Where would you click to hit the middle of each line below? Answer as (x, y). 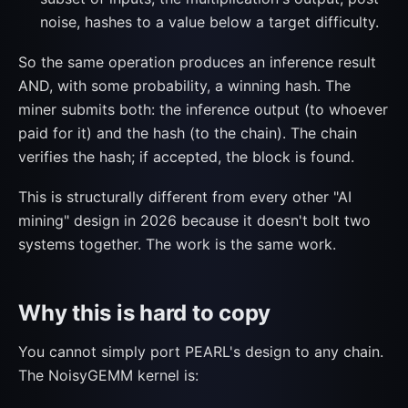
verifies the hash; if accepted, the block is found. (186, 157)
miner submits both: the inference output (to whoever (203, 109)
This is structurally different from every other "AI (185, 197)
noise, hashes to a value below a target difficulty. (209, 22)
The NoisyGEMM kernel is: (108, 375)
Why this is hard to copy (145, 313)
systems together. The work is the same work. (177, 244)
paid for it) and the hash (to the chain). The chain (188, 133)
